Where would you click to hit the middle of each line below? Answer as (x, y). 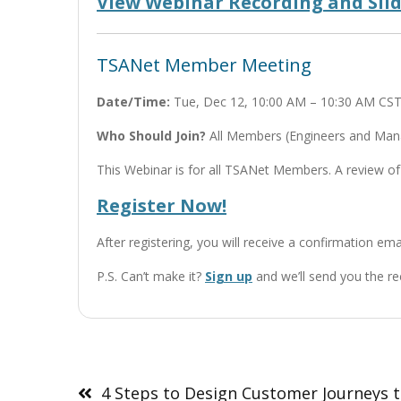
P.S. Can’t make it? (151, 276)
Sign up (229, 276)
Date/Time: (133, 102)
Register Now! (162, 205)
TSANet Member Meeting (204, 65)
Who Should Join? (151, 136)
